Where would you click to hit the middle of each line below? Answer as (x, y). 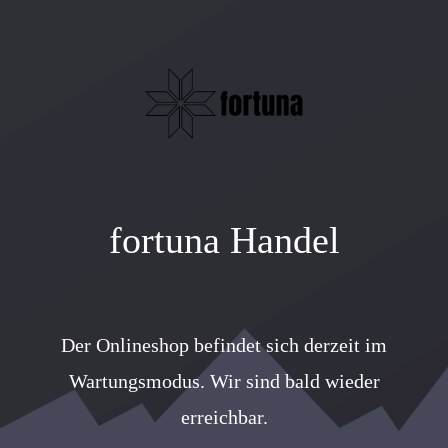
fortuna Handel (224, 240)
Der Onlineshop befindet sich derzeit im (224, 345)
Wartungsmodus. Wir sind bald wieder (224, 381)
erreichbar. (224, 417)
